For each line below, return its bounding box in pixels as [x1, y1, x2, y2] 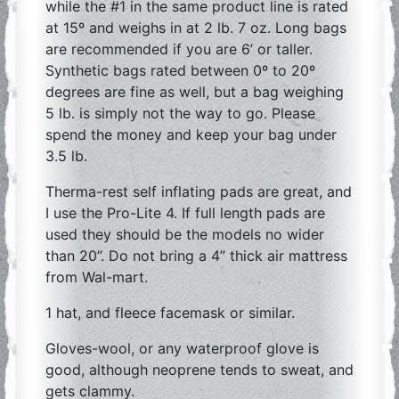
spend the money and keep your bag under [45, 126, 337, 143]
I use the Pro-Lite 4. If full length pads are [45, 204, 325, 222]
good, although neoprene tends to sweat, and [45, 361, 354, 379]
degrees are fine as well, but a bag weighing [45, 83, 344, 101]
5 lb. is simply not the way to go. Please [45, 104, 315, 122]
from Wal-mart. [45, 268, 148, 286]
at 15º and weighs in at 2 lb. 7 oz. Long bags [45, 19, 346, 37]
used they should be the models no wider [45, 225, 324, 243]
